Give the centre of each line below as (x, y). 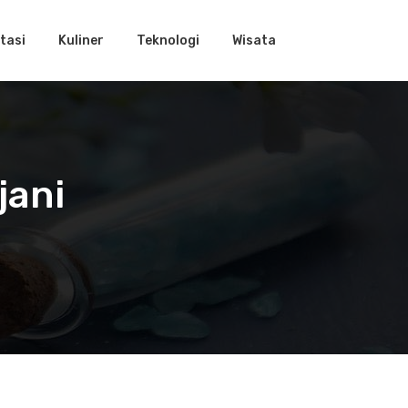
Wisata (254, 40)
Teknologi (168, 40)
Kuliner (81, 40)
